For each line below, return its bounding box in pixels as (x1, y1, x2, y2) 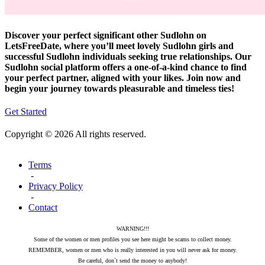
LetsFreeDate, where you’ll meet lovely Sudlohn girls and (5, 40, 234, 51)
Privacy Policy (28, 181, 83, 192)
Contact (28, 202, 57, 213)
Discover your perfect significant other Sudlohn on (5, 30, 206, 40)
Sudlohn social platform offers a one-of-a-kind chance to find (5, 62, 247, 72)
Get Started (5, 106, 47, 117)
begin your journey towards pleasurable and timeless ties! (5, 83, 234, 93)
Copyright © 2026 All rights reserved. (5, 129, 146, 140)
